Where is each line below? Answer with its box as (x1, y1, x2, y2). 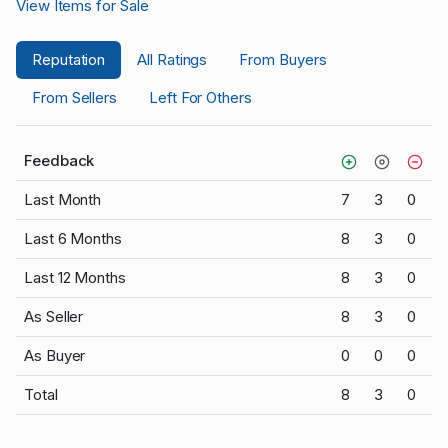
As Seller (24, 307, 84, 327)
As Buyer (24, 346, 86, 366)
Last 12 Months (24, 268, 126, 288)
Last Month (24, 190, 102, 210)
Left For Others (149, 88, 252, 108)
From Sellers (32, 88, 118, 108)
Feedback (24, 151, 95, 171)
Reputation (32, 50, 106, 70)
